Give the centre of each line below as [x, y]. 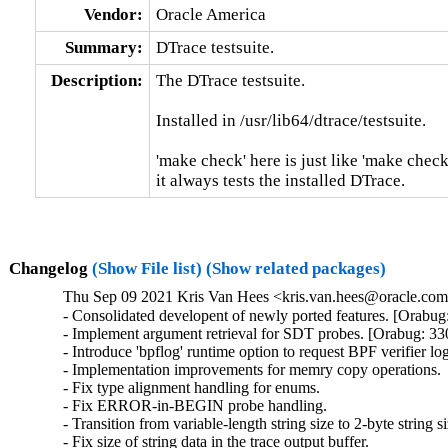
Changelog [50, 268]
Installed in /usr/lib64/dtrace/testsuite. [290, 120]
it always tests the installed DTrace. [280, 180]
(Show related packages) [295, 268]
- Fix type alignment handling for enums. [192, 388]
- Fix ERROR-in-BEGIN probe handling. [195, 406]
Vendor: [113, 14]
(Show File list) [146, 268]
